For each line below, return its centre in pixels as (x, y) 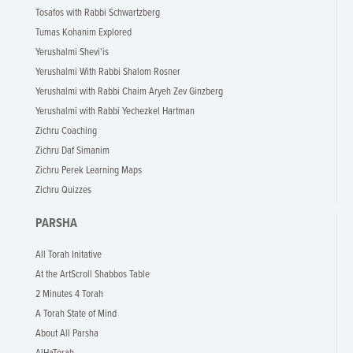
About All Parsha (67, 334)
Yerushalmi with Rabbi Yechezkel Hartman (115, 111)
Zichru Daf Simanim (72, 151)
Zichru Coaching (66, 131)
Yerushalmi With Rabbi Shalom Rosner (108, 72)
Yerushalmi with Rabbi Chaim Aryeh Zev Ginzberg (129, 92)
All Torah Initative (69, 255)
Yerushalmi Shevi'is (72, 52)
